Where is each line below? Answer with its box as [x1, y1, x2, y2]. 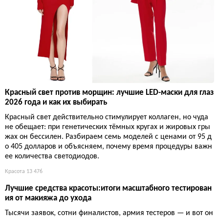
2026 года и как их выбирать [5, 98, 107, 107]
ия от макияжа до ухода [5, 194, 91, 202]
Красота [5, 168, 25, 175]
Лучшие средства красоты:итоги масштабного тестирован [5, 184, 212, 193]
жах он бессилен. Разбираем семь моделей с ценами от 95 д [5, 132, 212, 141]
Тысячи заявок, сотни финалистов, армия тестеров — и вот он [5, 209, 213, 217]
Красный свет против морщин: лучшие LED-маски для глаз [5, 88, 214, 97]
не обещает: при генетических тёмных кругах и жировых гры [5, 123, 210, 131]
